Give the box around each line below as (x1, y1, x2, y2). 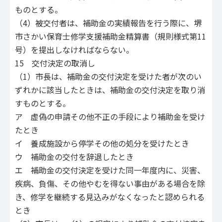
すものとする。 (15, 97, 70, 110)
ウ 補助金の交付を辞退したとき (15, 151, 134, 163)
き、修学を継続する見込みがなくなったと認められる (15, 191, 205, 203)
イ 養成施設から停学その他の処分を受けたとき (15, 137, 189, 150)
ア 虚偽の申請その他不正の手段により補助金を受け (15, 111, 205, 123)
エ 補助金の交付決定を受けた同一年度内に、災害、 (15, 164, 205, 176)
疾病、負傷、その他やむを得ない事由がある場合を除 (15, 177, 205, 190)
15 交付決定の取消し (15, 57, 95, 69)
